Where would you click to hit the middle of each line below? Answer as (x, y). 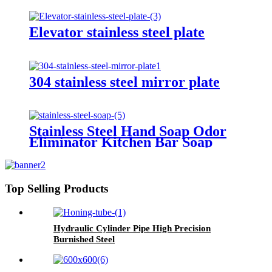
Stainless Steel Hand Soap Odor (128, 131)
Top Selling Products (56, 189)
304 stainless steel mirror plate (124, 82)
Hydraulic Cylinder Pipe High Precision (132, 228)
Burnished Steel (84, 239)
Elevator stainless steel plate (117, 32)
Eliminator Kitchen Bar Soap (121, 142)
